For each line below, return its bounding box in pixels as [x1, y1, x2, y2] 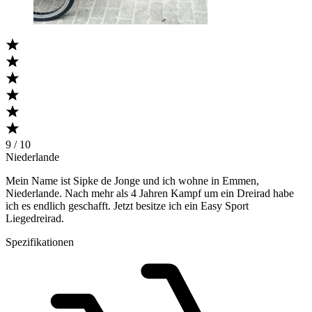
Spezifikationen [6, 235, 74, 248]
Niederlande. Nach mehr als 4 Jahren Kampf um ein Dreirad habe [6, 187, 294, 199]
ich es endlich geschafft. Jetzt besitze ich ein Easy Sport [6, 199, 249, 212]
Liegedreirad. [6, 212, 64, 224]
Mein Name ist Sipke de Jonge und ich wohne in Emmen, [6, 174, 259, 187]
